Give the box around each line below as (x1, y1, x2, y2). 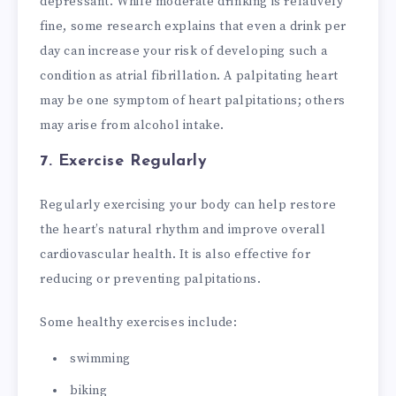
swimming (70, 350, 131, 367)
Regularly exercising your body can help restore (40, 197, 337, 214)
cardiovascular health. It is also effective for (40, 247, 311, 263)
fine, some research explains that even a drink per (40, 19, 347, 35)
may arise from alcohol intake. (40, 118, 225, 134)
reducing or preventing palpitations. (40, 271, 262, 288)
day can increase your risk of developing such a (40, 43, 328, 60)
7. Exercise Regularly (40, 152, 208, 170)
